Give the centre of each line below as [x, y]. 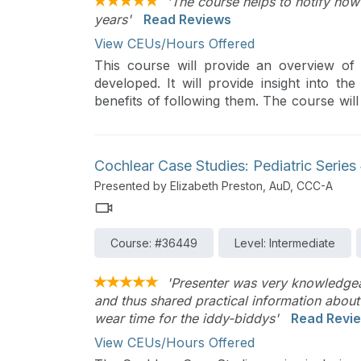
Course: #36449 [154, 243]
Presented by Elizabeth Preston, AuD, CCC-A [214, 186]
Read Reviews [187, 19]
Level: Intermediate [285, 243]
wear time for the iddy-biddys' [187, 319]
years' [113, 19]
